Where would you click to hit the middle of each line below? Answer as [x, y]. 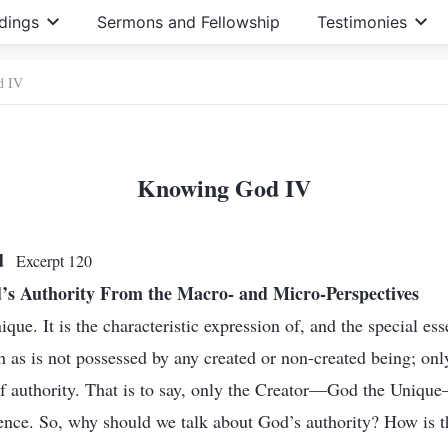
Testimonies [361, 22]
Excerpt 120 [54, 260]
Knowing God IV [224, 187]
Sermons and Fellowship [188, 22]
